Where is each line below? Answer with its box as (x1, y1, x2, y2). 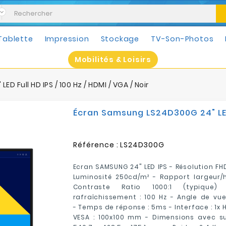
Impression (44, 34, 89, 44)
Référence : (73, 140, 119, 150)
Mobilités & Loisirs (74, 54, 152, 65)
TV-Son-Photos (151, 34, 214, 44)
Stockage (100, 34, 139, 44)
